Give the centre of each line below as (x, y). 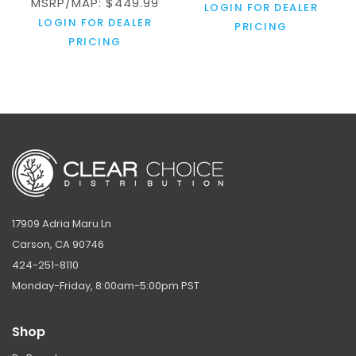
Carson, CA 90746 (58, 244)
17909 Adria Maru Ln (62, 223)
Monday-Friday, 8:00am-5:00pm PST (106, 285)
